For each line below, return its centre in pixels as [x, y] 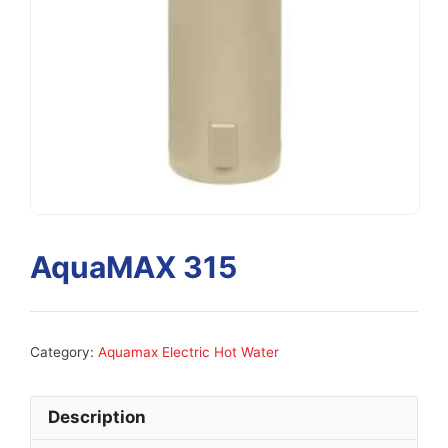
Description [97, 417]
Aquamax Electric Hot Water [188, 351]
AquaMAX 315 [133, 267]
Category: [64, 351]
